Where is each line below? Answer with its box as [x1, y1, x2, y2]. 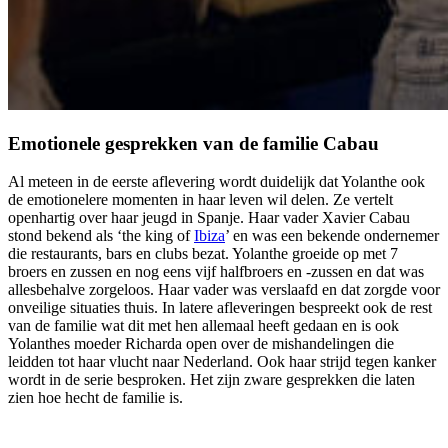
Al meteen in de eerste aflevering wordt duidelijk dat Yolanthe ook [8, 173, 425, 191]
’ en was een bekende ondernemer [225, 227, 439, 245]
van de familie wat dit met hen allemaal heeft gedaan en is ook [8, 317, 399, 335]
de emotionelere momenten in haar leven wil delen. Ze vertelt [8, 191, 393, 209]
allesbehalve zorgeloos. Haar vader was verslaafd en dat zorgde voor [8, 281, 440, 299]
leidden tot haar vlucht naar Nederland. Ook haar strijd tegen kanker [8, 353, 436, 371]
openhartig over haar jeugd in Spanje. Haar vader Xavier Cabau [8, 209, 410, 227]
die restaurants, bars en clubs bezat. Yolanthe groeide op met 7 [8, 245, 398, 263]
